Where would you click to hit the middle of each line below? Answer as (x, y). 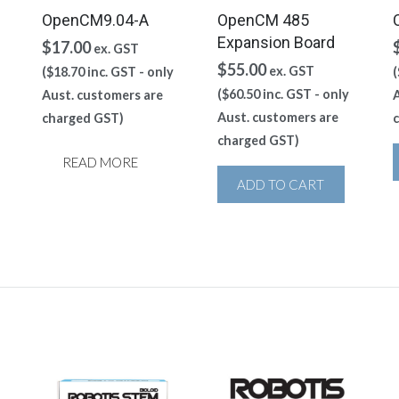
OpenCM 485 (263, 20)
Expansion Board (276, 43)
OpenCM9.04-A (96, 20)
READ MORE (100, 163)
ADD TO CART (281, 185)
